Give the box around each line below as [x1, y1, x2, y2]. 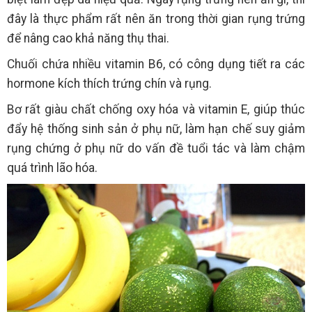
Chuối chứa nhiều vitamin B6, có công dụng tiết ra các [7, 56, 305, 71]
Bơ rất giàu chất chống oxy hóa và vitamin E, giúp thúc [7, 102, 305, 116]
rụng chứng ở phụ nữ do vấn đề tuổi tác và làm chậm [7, 141, 305, 155]
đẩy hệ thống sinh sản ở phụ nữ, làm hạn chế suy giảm [7, 121, 305, 136]
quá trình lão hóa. [7, 160, 97, 175]
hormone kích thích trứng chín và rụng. [7, 76, 212, 91]
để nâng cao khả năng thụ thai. [7, 31, 169, 45]
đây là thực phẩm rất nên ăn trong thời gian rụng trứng [7, 11, 305, 26]
